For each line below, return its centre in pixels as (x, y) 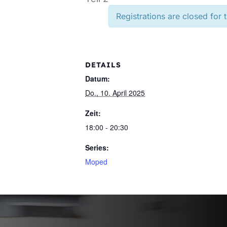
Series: (97, 147)
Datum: (98, 79)
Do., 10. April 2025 (115, 93)
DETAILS (103, 65)
